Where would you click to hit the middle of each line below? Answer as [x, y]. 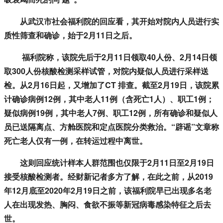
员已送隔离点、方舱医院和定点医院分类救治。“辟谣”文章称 [111, 127]
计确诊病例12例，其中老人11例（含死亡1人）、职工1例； [109, 99]
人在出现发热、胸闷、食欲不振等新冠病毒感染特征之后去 [108, 205]
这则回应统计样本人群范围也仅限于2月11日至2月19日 [109, 163]
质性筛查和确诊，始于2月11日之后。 [70, 35]
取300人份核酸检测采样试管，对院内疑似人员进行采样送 [106, 71]
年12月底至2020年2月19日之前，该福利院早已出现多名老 [108, 191]
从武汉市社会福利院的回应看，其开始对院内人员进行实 [111, 21]
